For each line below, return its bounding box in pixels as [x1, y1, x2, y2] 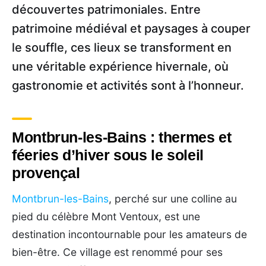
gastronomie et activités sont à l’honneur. [12, 78, 244, 93]
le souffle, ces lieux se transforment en [12, 40, 232, 55]
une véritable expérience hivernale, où [12, 59, 229, 74]
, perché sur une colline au [109, 192, 237, 205]
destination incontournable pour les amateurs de [12, 227, 247, 240]
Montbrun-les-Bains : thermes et [12, 128, 232, 145]
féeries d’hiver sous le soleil [12, 146, 204, 163]
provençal [12, 164, 80, 181]
